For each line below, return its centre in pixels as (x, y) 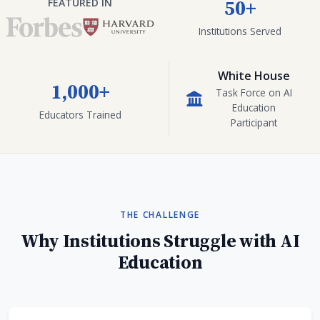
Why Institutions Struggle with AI (160, 241)
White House (254, 76)
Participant (254, 123)
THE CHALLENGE (160, 215)
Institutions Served (240, 31)
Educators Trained (80, 114)
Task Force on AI (254, 93)
